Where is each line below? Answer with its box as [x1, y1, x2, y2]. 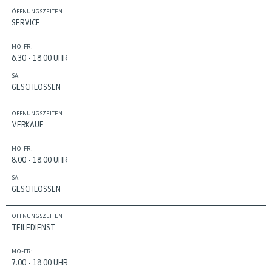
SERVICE [12, 17, 41, 27]
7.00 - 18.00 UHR [12, 257, 68, 267]
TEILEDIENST [12, 222, 56, 232]
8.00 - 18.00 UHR [12, 155, 68, 165]
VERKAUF [12, 120, 44, 130]
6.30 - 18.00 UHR [12, 52, 68, 63]
